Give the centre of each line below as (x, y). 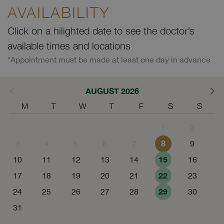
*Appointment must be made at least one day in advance (109, 59)
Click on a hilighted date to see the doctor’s (101, 30)
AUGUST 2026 (112, 90)
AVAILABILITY (58, 12)
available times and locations (69, 45)
